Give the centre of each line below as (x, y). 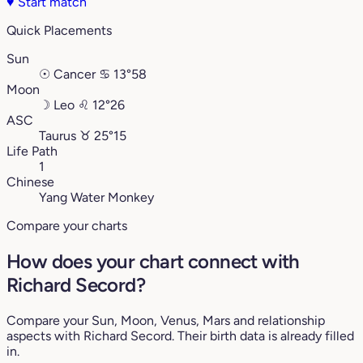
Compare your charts (67, 226)
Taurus (58, 136)
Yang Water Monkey (96, 198)
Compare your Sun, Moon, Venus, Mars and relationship (166, 320)
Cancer (75, 75)
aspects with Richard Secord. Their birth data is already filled (180, 335)
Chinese (30, 182)
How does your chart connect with (153, 261)
